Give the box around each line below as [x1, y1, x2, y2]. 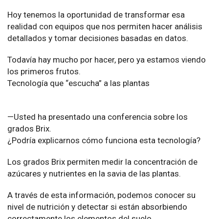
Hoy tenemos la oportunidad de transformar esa [7, 10, 185, 20]
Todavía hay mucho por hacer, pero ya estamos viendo [7, 55, 206, 65]
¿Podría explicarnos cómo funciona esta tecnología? [7, 135, 200, 146]
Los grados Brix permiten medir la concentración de [7, 157, 197, 167]
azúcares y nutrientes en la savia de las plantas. [7, 169, 183, 179]
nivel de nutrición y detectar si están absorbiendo [7, 202, 187, 212]
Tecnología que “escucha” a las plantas [7, 78, 150, 88]
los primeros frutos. [7, 66, 81, 77]
